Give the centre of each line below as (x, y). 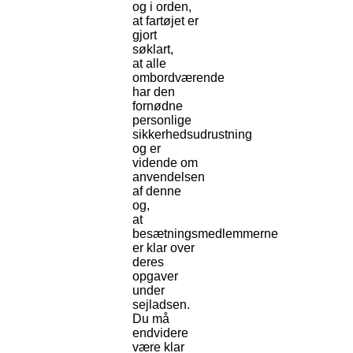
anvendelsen (169, 177)
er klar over (163, 248)
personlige (162, 121)
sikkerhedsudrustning (192, 135)
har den (154, 92)
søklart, (153, 50)
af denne (157, 191)
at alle (149, 64)
